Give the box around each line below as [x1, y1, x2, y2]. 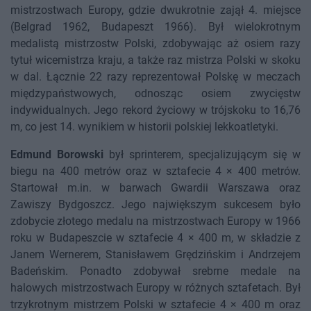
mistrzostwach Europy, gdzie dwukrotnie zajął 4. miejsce [10, 3, 301, 17]
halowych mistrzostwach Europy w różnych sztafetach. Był [10, 281, 301, 295]
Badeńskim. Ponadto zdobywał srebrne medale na [10, 264, 301, 278]
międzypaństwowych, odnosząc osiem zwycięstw [10, 87, 301, 101]
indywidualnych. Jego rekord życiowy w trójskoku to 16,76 [10, 103, 301, 117]
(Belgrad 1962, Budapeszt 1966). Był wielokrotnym [10, 20, 301, 34]
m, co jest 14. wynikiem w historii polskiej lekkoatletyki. [10, 120, 278, 134]
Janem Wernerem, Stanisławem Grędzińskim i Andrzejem [10, 248, 301, 262]
